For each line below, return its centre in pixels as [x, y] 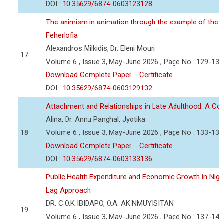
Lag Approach [68, 190]
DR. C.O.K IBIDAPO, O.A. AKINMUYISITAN [110, 203]
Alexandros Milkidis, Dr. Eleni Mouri [100, 48]
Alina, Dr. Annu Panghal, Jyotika [96, 119]
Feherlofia [62, 35]
